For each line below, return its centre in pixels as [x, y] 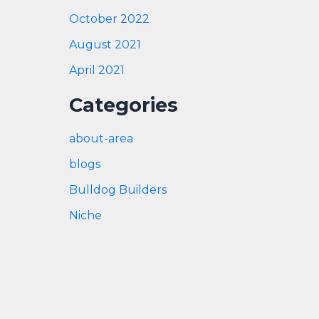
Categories [123, 105]
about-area [101, 139]
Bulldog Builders [117, 190]
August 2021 [105, 45]
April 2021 [96, 70]
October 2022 [109, 19]
